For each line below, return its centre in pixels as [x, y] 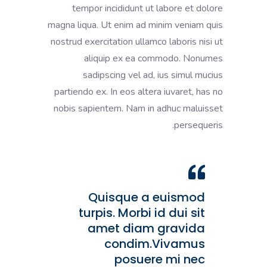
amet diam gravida [146, 228]
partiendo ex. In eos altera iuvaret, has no [139, 91]
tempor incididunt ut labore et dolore [148, 8]
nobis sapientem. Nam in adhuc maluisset [138, 108]
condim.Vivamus [155, 243]
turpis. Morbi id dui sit [142, 212]
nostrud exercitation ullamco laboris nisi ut [137, 41]
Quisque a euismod [147, 197]
